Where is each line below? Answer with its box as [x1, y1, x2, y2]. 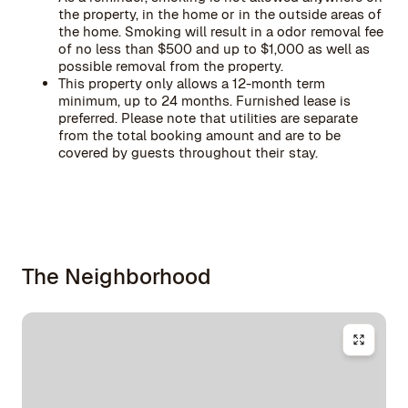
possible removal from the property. [58, 57, 283, 75]
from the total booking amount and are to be [58, 127, 341, 144]
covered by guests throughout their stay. [58, 144, 318, 161]
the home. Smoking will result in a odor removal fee [58, 23, 383, 40]
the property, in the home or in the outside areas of [58, 5, 382, 23]
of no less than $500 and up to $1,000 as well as [58, 40, 370, 57]
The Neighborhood [22, 262, 211, 291]
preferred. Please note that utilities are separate [58, 109, 358, 127]
